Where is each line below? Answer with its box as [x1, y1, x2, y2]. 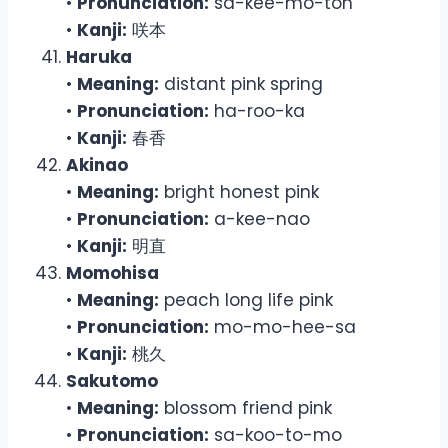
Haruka [66, 44, 132, 69]
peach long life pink [159, 287, 333, 312]
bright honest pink [159, 179, 319, 204]
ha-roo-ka [209, 98, 305, 123]
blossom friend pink [159, 395, 332, 420]
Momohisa [66, 260, 159, 285]
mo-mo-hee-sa [209, 314, 356, 339]
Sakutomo [66, 368, 158, 393]
